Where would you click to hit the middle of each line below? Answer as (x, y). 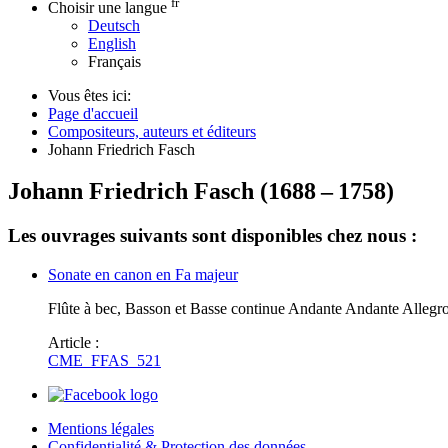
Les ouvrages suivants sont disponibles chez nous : (212, 236)
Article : (75, 343)
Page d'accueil (93, 113)
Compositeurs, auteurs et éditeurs (152, 131)
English (112, 43)
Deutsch (114, 25)
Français (114, 61)
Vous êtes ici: (89, 95)
